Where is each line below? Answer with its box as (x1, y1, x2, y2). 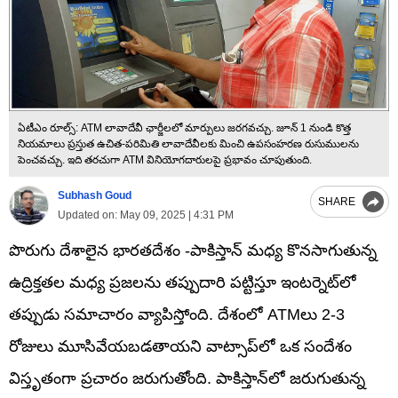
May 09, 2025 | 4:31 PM (117, 209, 234, 222)
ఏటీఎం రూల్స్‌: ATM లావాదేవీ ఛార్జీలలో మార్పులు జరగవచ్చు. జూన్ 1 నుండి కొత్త (18, 121, 351, 134)
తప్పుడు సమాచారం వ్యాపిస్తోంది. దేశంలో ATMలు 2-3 (9, 305, 345, 323)
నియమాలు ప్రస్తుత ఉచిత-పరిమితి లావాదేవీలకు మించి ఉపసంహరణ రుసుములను (18, 137, 359, 150)
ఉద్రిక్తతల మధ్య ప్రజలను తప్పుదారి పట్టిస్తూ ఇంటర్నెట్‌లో (9, 273, 356, 291)
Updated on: (58, 209, 117, 222)
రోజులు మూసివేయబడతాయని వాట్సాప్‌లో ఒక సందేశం (9, 337, 352, 355)
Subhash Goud (58, 189, 131, 203)
